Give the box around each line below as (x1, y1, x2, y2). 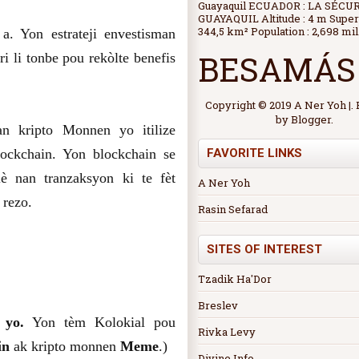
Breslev (198, 297, 238, 313)
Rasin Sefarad (198, 201, 268, 216)
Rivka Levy (198, 324, 256, 339)
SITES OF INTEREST (207, 241, 322, 256)
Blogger (290, 111, 331, 127)
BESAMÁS (198, 47, 356, 91)
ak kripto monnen (10, 338, 120, 355)
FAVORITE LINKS (207, 145, 302, 160)
